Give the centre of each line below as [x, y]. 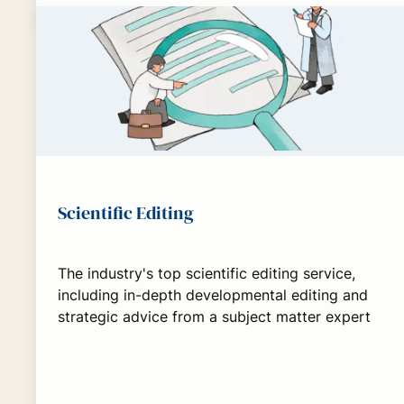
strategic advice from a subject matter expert [214, 316]
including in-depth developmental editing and [213, 294]
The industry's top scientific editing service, [207, 273]
